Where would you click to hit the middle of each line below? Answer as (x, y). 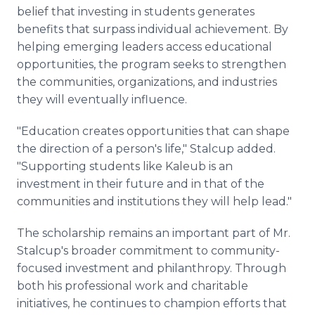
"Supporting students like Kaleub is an (125, 166)
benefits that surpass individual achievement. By (153, 29)
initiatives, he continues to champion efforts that (152, 303)
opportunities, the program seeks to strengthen (152, 64)
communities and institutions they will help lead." (154, 201)
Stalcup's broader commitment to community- (148, 251)
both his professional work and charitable (133, 286)
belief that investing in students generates (136, 12)
